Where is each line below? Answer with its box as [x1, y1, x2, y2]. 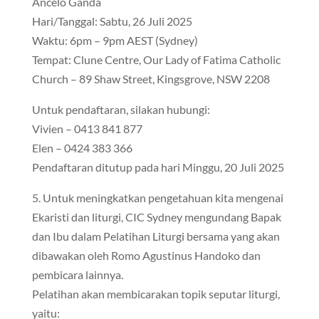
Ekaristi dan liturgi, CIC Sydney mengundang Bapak [31, 210, 281, 224]
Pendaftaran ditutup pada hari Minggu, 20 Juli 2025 [31, 160, 284, 174]
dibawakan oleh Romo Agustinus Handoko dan [31, 249, 261, 262]
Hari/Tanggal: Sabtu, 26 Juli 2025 [31, 14, 192, 28]
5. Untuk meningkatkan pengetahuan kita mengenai [31, 191, 283, 204]
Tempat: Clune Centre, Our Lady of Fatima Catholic [31, 53, 281, 66]
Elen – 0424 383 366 [31, 141, 132, 155]
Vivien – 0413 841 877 [31, 122, 142, 135]
